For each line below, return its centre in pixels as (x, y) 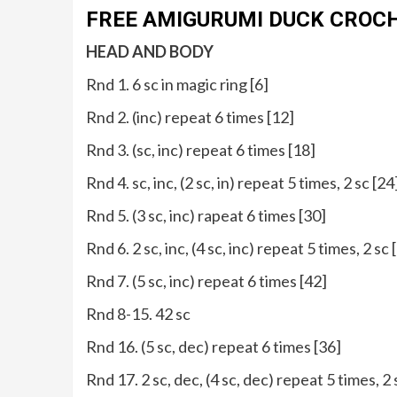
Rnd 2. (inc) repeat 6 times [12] (190, 117)
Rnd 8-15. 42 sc (138, 314)
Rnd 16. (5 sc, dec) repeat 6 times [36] (214, 347)
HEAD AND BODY (150, 52)
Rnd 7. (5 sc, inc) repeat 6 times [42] (206, 281)
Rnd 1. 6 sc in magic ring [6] (177, 85)
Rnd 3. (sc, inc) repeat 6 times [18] (201, 150)
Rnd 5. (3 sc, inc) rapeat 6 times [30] (206, 216)
